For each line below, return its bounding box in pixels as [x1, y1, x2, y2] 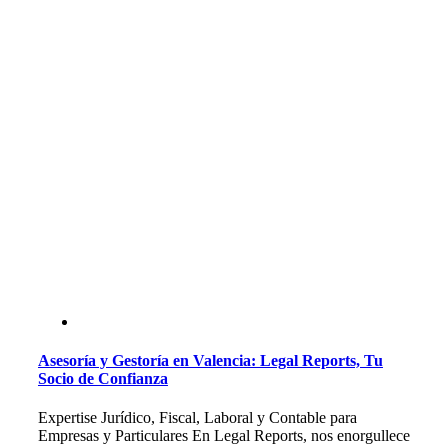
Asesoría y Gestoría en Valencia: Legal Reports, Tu [37, 352, 383, 370]
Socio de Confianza [37, 370, 168, 388]
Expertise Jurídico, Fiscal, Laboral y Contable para [37, 409, 357, 427]
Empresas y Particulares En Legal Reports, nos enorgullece [37, 427, 410, 445]
